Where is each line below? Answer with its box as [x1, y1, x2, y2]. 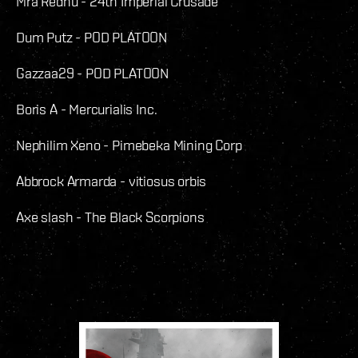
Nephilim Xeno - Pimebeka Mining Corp [16, 137, 242, 154]
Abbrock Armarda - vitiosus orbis [16, 173, 207, 190]
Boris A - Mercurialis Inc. [16, 101, 157, 118]
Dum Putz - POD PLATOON [16, 29, 168, 46]
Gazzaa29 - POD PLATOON [16, 65, 169, 82]
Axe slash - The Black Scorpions [16, 209, 205, 226]
